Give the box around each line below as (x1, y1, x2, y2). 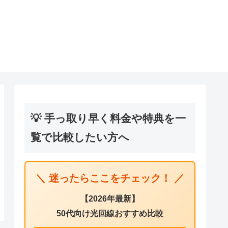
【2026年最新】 (80, 193, 139, 203)
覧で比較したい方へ (31, 131, 129, 143)
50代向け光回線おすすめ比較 (56, 208, 163, 218)
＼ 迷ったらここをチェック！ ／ (36, 172, 184, 184)
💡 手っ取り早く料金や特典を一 (31, 112, 186, 124)
